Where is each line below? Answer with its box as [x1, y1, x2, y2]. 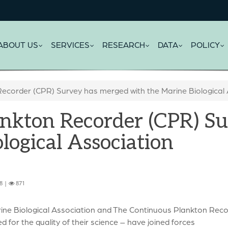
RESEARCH [102, 39, 145, 50]
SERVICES [51, 39, 90, 50]
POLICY [191, 39, 220, 50]
